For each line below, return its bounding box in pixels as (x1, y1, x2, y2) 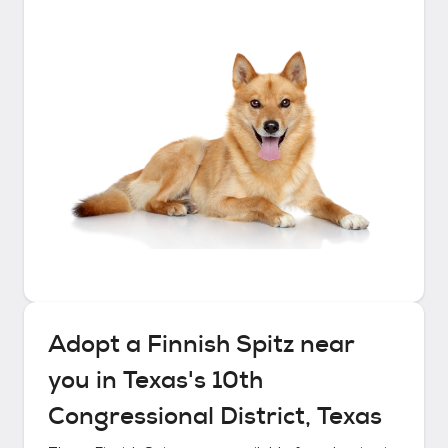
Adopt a (48, 328, 147, 360)
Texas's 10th (123, 364, 263, 396)
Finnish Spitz (147, 328, 294, 360)
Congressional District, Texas (48, 400, 382, 432)
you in (48, 364, 123, 396)
